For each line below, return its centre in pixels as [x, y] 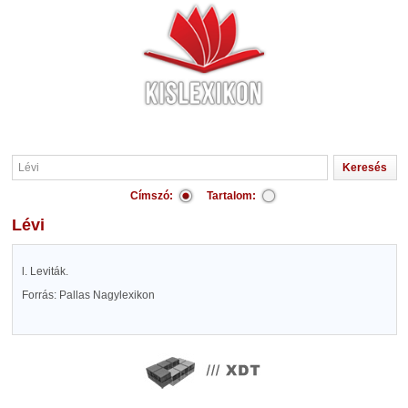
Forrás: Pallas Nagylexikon [88, 295]
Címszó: [152, 196]
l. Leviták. [45, 271]
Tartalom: [231, 196]
